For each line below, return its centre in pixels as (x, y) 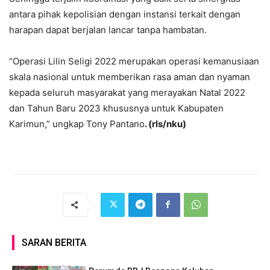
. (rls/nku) (165, 124)
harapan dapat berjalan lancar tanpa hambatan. (108, 30)
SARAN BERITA (54, 242)
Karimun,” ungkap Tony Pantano (77, 124)
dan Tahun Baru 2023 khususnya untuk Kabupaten (116, 108)
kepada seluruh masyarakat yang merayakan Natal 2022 (127, 92)
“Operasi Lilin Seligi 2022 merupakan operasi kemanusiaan (134, 61)
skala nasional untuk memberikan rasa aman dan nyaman (130, 77)
